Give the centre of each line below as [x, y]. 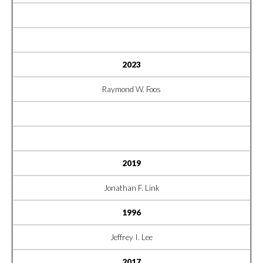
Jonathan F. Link [131, 188]
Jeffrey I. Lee [131, 237]
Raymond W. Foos [131, 89]
